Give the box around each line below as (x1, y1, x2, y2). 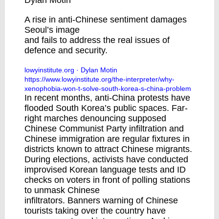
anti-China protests (95, 93, 169, 103)
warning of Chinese (100, 196, 178, 205)
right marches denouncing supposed (24, 113, 166, 123)
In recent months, (24, 93, 95, 103)
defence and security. (24, 45, 108, 55)
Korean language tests (69, 165, 157, 175)
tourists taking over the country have (24, 206, 166, 216)
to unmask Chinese (24, 185, 100, 195)
